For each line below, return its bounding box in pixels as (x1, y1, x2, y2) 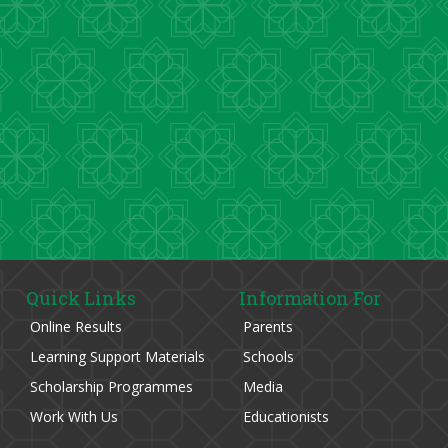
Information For (238, 286, 381, 310)
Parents (238, 317, 293, 336)
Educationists (238, 407, 329, 426)
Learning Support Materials (26, 347, 206, 366)
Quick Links (26, 286, 137, 310)
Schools (238, 347, 294, 366)
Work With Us (26, 407, 119, 426)
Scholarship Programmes (26, 377, 194, 396)
